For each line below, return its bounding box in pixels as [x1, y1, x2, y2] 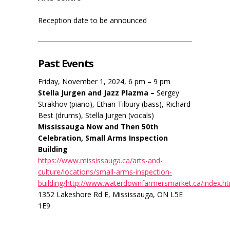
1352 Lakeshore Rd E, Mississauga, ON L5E [38, 189, 183, 200]
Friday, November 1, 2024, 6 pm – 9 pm [38, 76, 170, 87]
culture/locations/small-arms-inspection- [38, 167, 172, 177]
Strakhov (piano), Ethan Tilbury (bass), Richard [38, 99, 190, 109]
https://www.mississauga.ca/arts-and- [38, 156, 163, 166]
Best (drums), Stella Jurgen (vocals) [38, 110, 154, 121]
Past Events [38, 56, 93, 71]
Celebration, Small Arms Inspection [38, 133, 168, 143]
